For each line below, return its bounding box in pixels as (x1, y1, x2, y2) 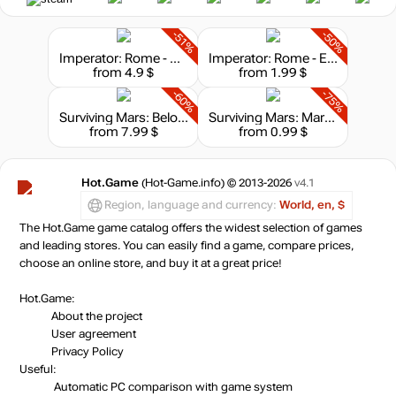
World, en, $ (279, 199, 345, 212)
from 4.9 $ (93, 65, 154, 80)
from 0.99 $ (238, 124, 308, 139)
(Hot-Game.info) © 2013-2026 (139, 176, 294, 189)
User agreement (51, 327, 136, 340)
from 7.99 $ (88, 124, 158, 139)
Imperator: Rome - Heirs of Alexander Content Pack (169, 51, 180, 65)
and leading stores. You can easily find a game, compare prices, (19, 239, 354, 252)
